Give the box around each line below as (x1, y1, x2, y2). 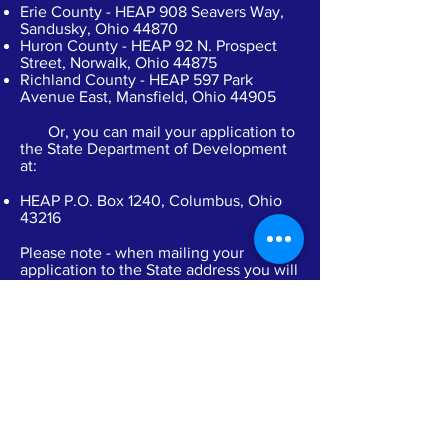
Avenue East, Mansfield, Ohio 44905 (20, 88, 276, 105)
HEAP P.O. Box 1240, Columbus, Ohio (20, 192, 282, 209)
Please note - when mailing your (20, 244, 244, 261)
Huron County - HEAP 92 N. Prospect (20, 37, 277, 54)
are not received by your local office (20, 312, 271, 329)
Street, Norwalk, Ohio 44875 (20, 54, 217, 71)
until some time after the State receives (20, 329, 294, 346)
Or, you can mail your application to (20, 123, 295, 140)
